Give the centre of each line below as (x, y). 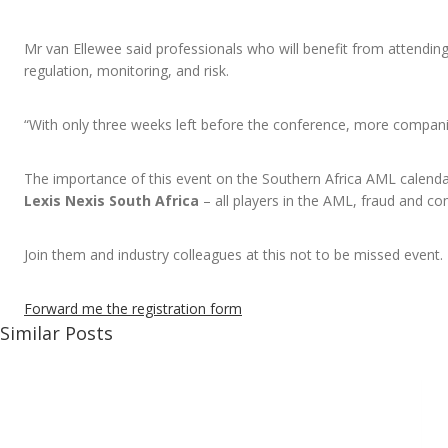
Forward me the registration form (133, 309)
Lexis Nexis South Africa (113, 201)
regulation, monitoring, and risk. (126, 71)
